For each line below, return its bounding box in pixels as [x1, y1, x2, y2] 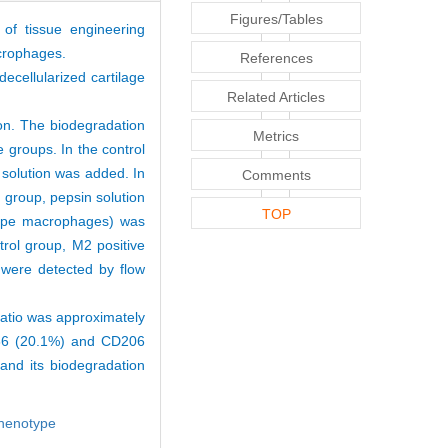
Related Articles [227, 88, 325, 105]
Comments [241, 166, 311, 183]
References [239, 49, 313, 66]
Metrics [253, 127, 299, 144]
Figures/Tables [229, 10, 323, 27]
